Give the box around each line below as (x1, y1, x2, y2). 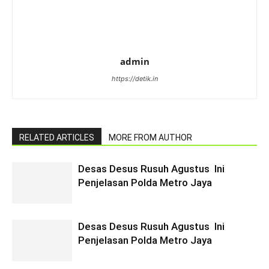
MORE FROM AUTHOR (109, 133, 192, 142)
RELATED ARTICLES (19, 133, 94, 142)
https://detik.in (111, 74, 158, 83)
